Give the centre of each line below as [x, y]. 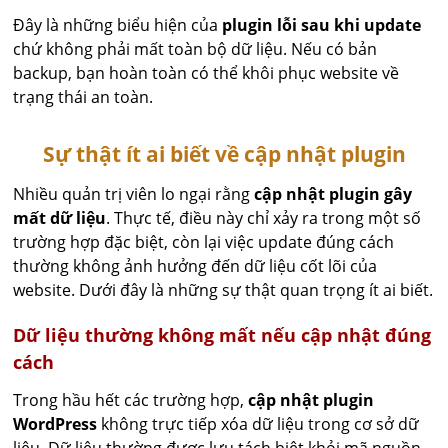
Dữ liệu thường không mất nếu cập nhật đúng [222, 335]
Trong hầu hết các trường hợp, [131, 400]
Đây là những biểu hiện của [118, 25]
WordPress [55, 424]
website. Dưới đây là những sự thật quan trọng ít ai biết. [223, 290]
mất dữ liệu [60, 218]
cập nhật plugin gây [333, 194]
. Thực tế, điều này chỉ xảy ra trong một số [264, 218]
